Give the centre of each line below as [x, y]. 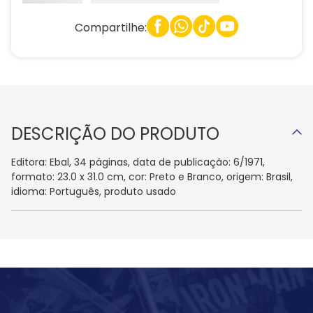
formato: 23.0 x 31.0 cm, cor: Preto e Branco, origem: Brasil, [152, 177]
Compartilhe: [110, 27]
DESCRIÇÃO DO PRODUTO [115, 134]
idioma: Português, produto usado [94, 192]
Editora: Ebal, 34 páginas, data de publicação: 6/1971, [138, 162]
